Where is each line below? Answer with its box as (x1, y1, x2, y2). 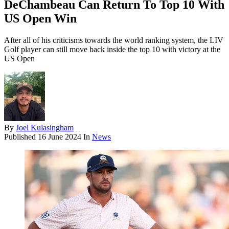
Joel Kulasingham (16, 123, 74, 132)
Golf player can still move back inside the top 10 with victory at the (4, 45, 220, 54)
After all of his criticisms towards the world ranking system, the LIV (4, 36, 223, 45)
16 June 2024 (38, 132, 81, 142)
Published (4, 132, 38, 142)
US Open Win (4, 12, 77, 26)
